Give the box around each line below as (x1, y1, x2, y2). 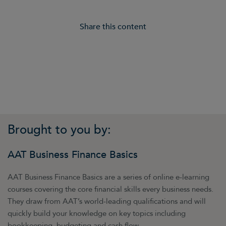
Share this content (80, 21, 146, 33)
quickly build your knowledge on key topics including (7, 208, 186, 219)
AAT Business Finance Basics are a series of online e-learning (7, 172, 209, 183)
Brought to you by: (7, 121, 111, 138)
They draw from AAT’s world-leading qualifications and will (7, 196, 206, 207)
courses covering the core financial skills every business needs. (7, 184, 213, 195)
